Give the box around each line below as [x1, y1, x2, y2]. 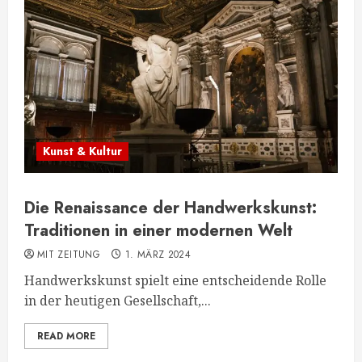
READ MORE [37, 329, 95, 343]
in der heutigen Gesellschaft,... [24, 292, 211, 309]
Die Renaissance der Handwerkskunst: [24, 196, 317, 220]
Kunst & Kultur [43, 143, 122, 159]
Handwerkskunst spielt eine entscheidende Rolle [24, 271, 326, 289]
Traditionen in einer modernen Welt [24, 219, 293, 242]
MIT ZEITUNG [37, 247, 100, 262]
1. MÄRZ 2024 [124, 247, 192, 262]
